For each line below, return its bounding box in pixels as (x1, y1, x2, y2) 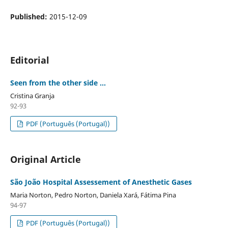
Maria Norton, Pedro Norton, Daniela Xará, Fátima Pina (10, 190, 176, 199)
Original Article (10, 153, 81, 165)
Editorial (10, 53, 49, 66)
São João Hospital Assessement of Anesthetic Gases (10, 177, 192, 187)
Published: (10, 11, 49, 21)
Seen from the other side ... (10, 78, 106, 88)
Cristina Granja (10, 91, 54, 100)
